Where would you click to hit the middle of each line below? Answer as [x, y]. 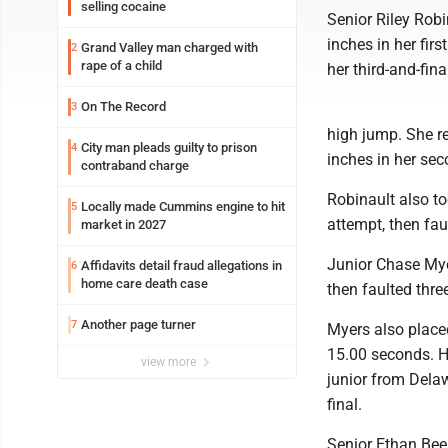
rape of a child [121, 65]
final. [344, 404]
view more [170, 362]
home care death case [144, 283]
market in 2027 [123, 224]
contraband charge [135, 165]
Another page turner [138, 324]
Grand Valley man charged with [169, 47]
